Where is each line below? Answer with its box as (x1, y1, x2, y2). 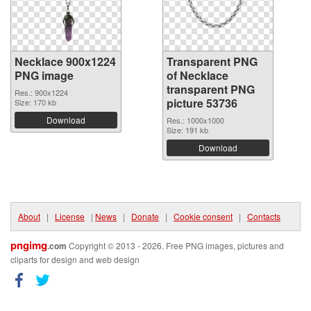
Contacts (247, 210, 280, 222)
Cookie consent (174, 210, 233, 222)
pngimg (10, 237, 47, 253)
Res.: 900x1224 (15, 87, 68, 98)
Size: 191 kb (167, 124, 208, 135)
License (55, 210, 85, 222)
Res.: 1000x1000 (167, 115, 224, 126)
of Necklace (167, 67, 228, 83)
